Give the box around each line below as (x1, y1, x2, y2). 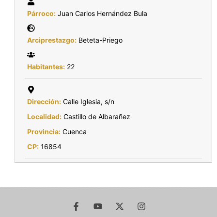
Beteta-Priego (77, 36, 123, 44)
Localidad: (27, 112, 62, 121)
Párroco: (27, 9, 56, 17)
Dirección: (27, 97, 61, 106)
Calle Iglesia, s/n (61, 97, 114, 106)
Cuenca (61, 127, 87, 136)
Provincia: (27, 127, 61, 136)
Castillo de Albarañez (62, 112, 130, 121)
